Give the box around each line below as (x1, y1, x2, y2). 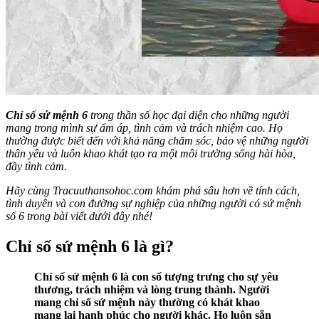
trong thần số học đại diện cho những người (88, 109, 289, 122)
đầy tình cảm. (6, 160, 67, 173)
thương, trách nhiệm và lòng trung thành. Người (34, 283, 269, 296)
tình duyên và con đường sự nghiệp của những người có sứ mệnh (6, 197, 301, 210)
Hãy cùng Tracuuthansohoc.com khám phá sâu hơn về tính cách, (6, 184, 300, 197)
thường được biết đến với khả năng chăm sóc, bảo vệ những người (6, 135, 308, 147)
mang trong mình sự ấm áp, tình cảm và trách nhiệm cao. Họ (6, 122, 283, 135)
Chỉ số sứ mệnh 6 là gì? (6, 237, 174, 256)
